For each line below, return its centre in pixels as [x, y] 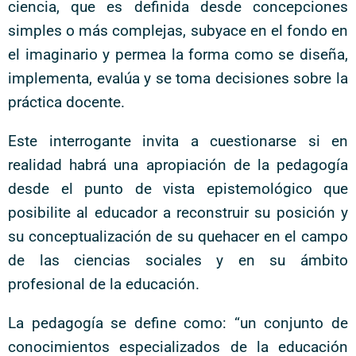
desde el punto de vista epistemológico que [178, 189]
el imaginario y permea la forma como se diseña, [178, 54]
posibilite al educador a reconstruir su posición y [178, 213]
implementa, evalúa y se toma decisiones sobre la [178, 78]
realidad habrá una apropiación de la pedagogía [178, 165]
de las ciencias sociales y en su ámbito [178, 260]
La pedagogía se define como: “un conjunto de [178, 323]
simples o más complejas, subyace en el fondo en [178, 31]
